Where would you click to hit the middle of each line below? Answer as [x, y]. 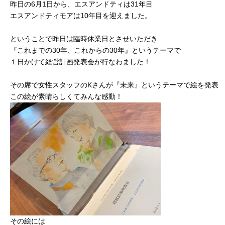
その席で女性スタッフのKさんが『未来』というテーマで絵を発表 [114, 85]
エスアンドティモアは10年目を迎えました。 [81, 16]
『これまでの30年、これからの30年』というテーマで [95, 50]
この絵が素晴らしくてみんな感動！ [66, 96]
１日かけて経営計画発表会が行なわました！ [80, 62]
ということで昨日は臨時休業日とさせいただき [84, 39]
